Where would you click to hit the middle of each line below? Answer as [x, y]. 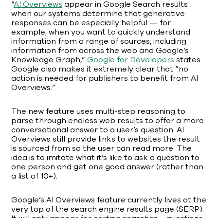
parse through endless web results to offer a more [108, 121]
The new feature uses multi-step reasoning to [98, 112]
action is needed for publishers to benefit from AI [105, 79]
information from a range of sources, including [99, 42]
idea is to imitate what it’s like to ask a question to [105, 158]
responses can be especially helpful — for [91, 23]
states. [188, 60]
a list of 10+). [34, 176]
